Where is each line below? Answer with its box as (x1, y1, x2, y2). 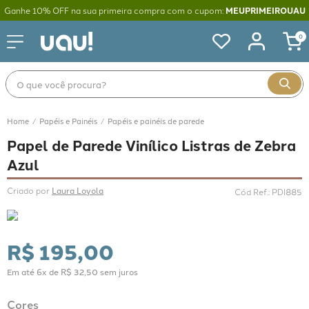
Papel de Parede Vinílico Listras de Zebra (7, 134, 296, 155)
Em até (7, 266, 37, 277)
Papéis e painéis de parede (108, 115, 204, 126)
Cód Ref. (235, 186, 268, 197)
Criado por (7, 184, 52, 196)
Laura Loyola (52, 184, 103, 196)
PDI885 (272, 186, 302, 197)
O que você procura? (5, 68, 94, 81)
